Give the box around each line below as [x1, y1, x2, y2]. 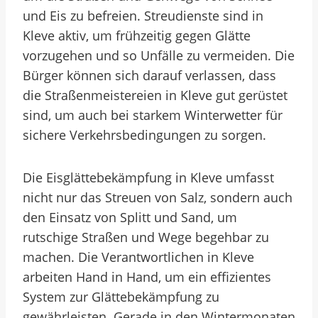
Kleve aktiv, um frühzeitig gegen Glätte [23, 27, 251, 44]
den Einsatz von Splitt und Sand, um [23, 209, 237, 226]
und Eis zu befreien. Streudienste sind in [23, 7, 263, 24]
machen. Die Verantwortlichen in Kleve [23, 248, 254, 265]
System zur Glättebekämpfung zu [23, 288, 219, 305]
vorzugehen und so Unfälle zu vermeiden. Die [23, 47, 295, 64]
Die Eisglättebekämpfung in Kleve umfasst [23, 169, 274, 186]
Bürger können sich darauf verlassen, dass [23, 67, 276, 84]
